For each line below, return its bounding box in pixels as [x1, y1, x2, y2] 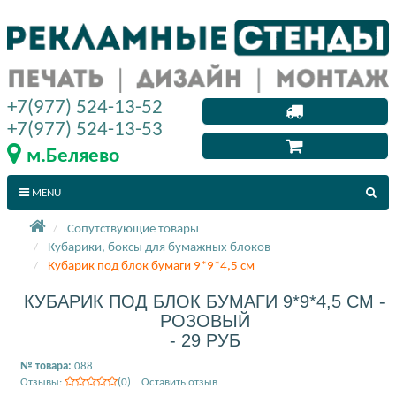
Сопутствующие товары [67, 222, 199, 236]
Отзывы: [20, 376, 65, 388]
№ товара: [20, 360, 74, 372]
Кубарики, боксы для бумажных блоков [48, 240, 270, 255]
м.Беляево [27, 146, 119, 167]
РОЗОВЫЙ [159, 310, 250, 331]
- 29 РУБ [169, 330, 240, 350]
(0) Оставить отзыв [118, 376, 217, 388]
